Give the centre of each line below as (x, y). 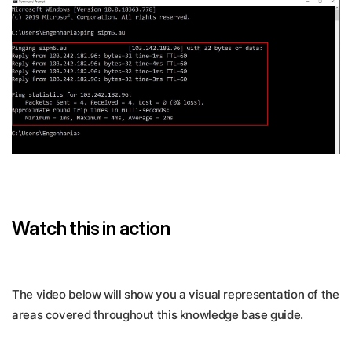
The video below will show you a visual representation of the (176, 294)
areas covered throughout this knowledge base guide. (158, 314)
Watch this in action (91, 228)
